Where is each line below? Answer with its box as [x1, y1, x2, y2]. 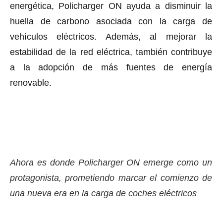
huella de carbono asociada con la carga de [10, 16, 212, 26]
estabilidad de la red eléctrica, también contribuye [10, 47, 212, 57]
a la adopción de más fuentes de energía [10, 62, 212, 72]
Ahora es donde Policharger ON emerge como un [10, 157, 212, 167]
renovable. [10, 77, 52, 88]
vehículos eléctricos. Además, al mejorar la [10, 31, 212, 42]
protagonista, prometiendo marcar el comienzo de [10, 172, 212, 183]
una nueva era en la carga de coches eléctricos [10, 188, 197, 198]
